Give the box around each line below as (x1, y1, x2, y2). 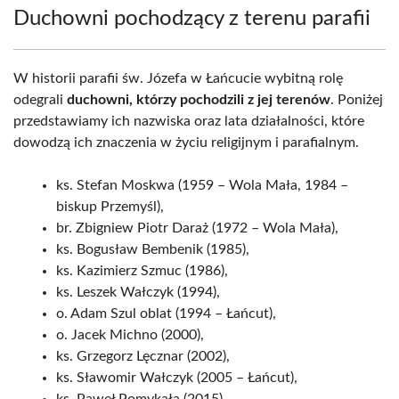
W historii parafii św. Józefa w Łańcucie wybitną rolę (13, 71, 343, 85)
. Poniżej (330, 93, 383, 107)
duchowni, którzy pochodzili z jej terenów (67, 93, 330, 107)
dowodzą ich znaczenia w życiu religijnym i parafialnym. (13, 135, 359, 150)
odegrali (13, 93, 67, 107)
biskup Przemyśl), (56, 199, 164, 214)
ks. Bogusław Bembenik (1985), (56, 242, 249, 256)
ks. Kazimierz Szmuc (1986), (56, 264, 228, 278)
